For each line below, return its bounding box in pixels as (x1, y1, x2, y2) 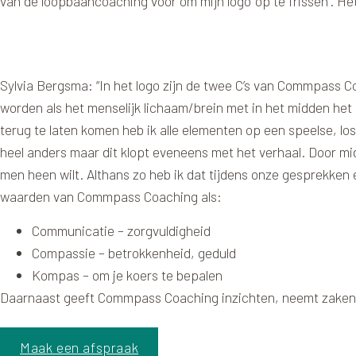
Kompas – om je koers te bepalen (32, 265, 222, 284)
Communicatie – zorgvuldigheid (32, 221, 211, 239)
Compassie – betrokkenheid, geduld (32, 243, 236, 261)
